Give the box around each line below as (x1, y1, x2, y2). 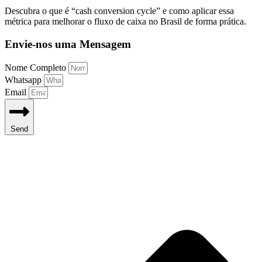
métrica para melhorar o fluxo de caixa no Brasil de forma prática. (5, 16, 246, 27)
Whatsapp (5, 74, 44, 85)
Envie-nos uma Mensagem (5, 37, 131, 50)
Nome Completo (5, 62, 68, 73)
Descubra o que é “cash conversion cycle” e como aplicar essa (5, 6, 234, 16)
